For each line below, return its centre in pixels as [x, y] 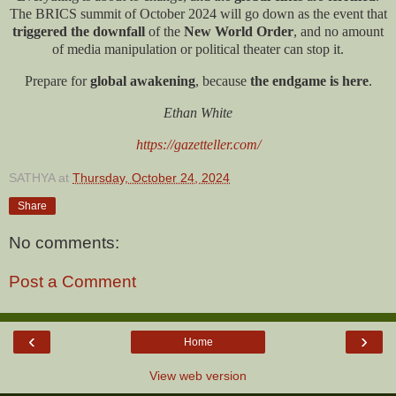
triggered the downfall [79, 32]
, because [222, 81]
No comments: [64, 243]
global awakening [142, 81]
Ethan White [198, 112]
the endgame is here [309, 81]
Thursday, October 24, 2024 [151, 177]
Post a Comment [72, 281]
